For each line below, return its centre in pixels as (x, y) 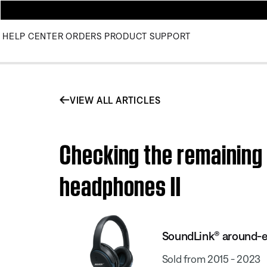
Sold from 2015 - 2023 (211, 259)
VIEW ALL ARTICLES (115, 100)
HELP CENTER (33, 36)
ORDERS (84, 36)
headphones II (120, 183)
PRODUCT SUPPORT (147, 36)
